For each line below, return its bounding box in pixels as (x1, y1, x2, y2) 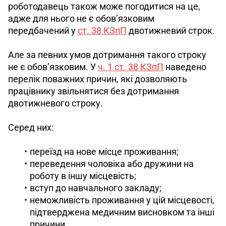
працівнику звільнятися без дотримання (8, 85, 181, 96)
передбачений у (8, 25, 78, 36)
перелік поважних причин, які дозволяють (8, 73, 189, 84)
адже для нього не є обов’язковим (8, 13, 156, 24)
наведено (163, 61, 208, 72)
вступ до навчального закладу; (30, 182, 161, 193)
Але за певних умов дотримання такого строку (8, 49, 208, 60)
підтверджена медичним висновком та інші (30, 206, 214, 217)
